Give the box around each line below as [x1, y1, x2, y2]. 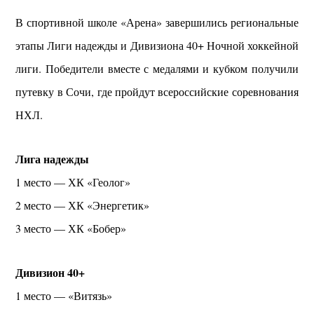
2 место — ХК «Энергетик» [15, 197, 150, 212]
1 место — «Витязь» [15, 287, 113, 303]
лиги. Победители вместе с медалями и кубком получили [15, 60, 299, 76]
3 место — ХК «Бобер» [15, 220, 127, 235]
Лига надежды [15, 150, 90, 167]
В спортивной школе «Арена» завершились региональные [15, 14, 299, 29]
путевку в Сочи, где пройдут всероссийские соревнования [15, 83, 299, 99]
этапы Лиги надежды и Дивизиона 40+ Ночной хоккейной [15, 37, 299, 53]
